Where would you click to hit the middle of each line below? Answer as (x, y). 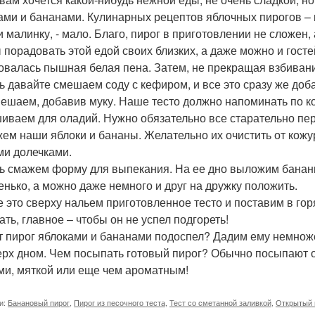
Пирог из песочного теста (120, 302)
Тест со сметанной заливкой (220, 302)
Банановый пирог (39, 302)
